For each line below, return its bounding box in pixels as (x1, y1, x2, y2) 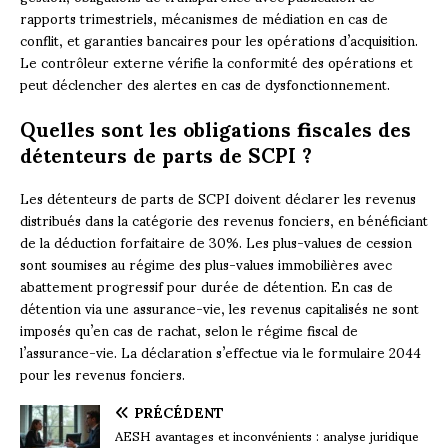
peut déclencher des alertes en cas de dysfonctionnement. (20, 62, 390, 104)
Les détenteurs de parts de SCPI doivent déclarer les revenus (20, 176, 416, 218)
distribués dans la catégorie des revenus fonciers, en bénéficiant (20, 198, 428, 240)
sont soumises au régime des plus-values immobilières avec (20, 242, 392, 284)
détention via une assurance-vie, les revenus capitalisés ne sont (20, 286, 419, 328)
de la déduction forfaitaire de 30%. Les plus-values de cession (20, 220, 412, 262)
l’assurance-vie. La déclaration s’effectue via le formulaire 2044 (20, 330, 421, 372)
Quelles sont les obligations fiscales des (20, 98, 411, 157)
